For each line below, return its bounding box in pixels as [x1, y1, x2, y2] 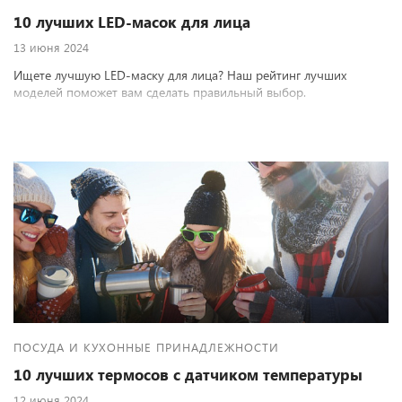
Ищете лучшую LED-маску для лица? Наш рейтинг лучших [13, 66, 346, 83]
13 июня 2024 [13, 39, 89, 55]
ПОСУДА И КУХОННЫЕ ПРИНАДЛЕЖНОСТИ [13, 339, 279, 354]
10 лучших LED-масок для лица [13, 12, 250, 32]
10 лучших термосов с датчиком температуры [13, 364, 363, 385]
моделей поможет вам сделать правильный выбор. [13, 83, 306, 100]
